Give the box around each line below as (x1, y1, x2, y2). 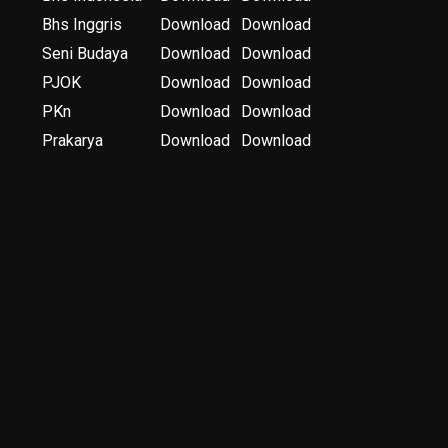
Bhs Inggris (42, 15, 122, 34)
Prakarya (42, 131, 103, 150)
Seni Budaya (42, 44, 128, 63)
